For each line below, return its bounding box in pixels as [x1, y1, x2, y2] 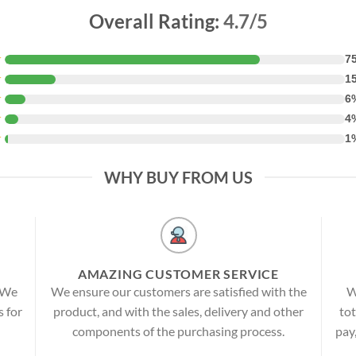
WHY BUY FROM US [103, 168, 253, 188]
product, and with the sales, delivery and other [53, 304, 304, 319]
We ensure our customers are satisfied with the [50, 284, 307, 300]
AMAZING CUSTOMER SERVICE [77, 266, 280, 282]
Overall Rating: [88, 10, 223, 33]
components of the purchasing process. [72, 323, 284, 339]
